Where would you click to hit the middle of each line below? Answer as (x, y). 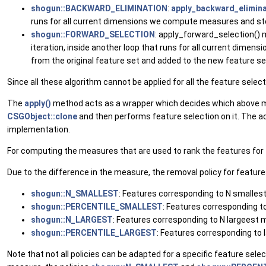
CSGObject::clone (42, 116)
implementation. (39, 129)
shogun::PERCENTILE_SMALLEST (97, 207)
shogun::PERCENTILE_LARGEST (94, 233)
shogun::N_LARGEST (72, 220)
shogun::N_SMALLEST (75, 194)
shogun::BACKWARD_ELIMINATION (99, 8)
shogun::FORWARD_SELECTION (93, 34)
